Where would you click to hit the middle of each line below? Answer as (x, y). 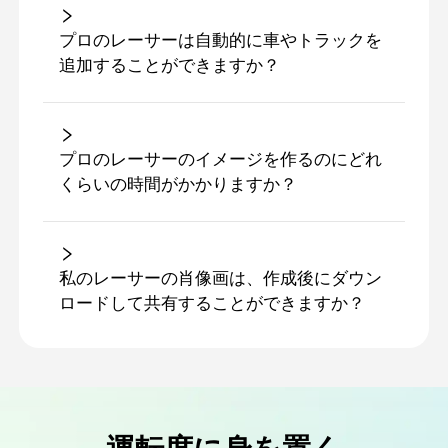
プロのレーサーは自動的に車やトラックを (220, 40)
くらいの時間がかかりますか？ (177, 184)
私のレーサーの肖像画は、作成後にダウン (220, 278)
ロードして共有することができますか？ (211, 303)
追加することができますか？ (169, 65)
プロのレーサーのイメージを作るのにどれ (220, 159)
